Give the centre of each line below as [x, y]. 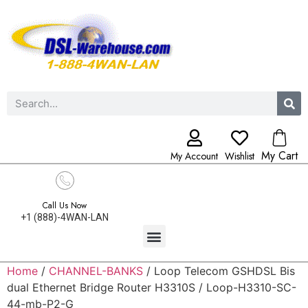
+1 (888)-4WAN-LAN [65, 217]
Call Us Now [65, 206]
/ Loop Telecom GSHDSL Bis [219, 271]
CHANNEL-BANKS [96, 271]
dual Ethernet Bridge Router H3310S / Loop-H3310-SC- [152, 287]
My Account [194, 156]
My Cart [279, 156]
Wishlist [240, 156]
